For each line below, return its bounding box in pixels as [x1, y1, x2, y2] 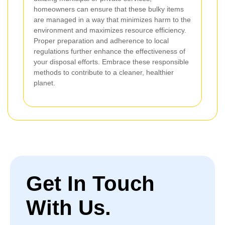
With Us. [26, 196, 111, 219]
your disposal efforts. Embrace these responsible [34, 58, 189, 66]
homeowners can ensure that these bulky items [34, 5, 184, 13]
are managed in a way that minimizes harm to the [34, 16, 191, 24]
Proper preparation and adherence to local [34, 37, 169, 45]
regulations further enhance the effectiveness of [34, 47, 185, 55]
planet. [34, 79, 55, 87]
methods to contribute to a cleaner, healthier [34, 68, 174, 76]
